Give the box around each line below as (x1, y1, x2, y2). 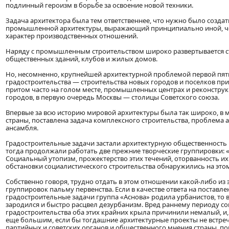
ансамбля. (6, 123, 38, 133)
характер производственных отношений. (6, 31, 138, 41)
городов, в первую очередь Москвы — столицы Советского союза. (6, 93, 219, 102)
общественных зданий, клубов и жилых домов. (6, 54, 157, 64)
